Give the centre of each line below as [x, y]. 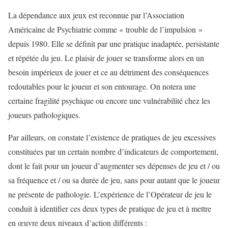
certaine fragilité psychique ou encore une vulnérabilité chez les [109, 100]
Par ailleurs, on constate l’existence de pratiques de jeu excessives [112, 137]
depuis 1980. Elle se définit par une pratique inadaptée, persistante [114, 43]
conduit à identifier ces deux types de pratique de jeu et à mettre [110, 208]
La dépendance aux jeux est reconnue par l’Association [96, 15]
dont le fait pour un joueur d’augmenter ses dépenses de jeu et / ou [114, 165]
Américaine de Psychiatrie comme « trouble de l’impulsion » [105, 29]
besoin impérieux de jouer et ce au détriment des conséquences [108, 72]
